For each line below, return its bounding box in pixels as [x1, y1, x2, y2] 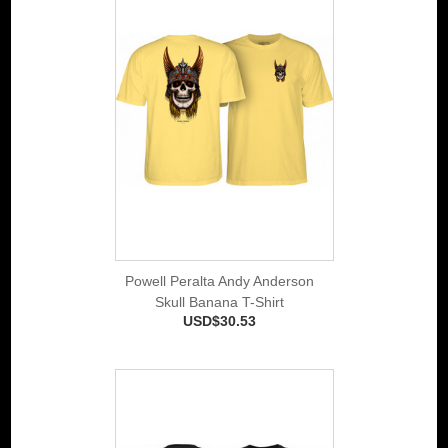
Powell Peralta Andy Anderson [125, 272, 314, 289]
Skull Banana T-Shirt [155, 293, 284, 310]
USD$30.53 [183, 312, 256, 329]
